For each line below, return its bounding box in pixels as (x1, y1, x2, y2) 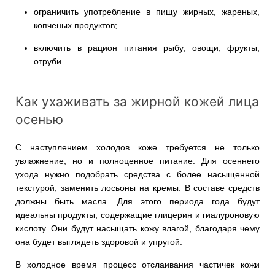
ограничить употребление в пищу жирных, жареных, (34, 7, 260, 17)
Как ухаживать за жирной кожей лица (15, 94, 259, 110)
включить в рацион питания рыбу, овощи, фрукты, (34, 43, 260, 53)
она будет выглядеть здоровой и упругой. (15, 237, 185, 247)
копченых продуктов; (34, 20, 117, 31)
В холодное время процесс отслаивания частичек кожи (15, 260, 260, 270)
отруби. (34, 56, 64, 67)
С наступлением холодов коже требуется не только (15, 142, 260, 153)
